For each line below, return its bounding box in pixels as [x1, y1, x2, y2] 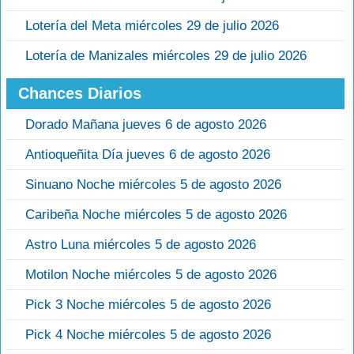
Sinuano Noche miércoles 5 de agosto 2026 [25, 176, 281, 192]
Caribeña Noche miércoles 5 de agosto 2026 [25, 206, 287, 222]
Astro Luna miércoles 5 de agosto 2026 [25, 236, 256, 252]
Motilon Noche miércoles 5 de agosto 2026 [25, 266, 277, 282]
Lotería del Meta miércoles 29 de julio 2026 [25, 17, 279, 33]
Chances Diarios [18, 84, 141, 102]
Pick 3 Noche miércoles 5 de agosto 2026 [25, 296, 271, 312]
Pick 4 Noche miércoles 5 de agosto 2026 [25, 326, 271, 342]
